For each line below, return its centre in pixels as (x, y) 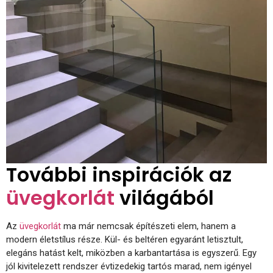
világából (164, 198)
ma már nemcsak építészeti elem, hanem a (148, 226)
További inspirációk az (119, 175)
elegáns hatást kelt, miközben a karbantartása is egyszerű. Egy (131, 253)
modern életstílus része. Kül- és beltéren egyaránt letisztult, (125, 240)
